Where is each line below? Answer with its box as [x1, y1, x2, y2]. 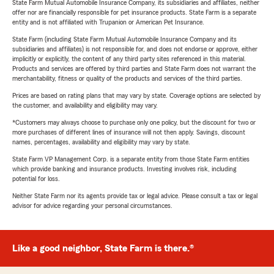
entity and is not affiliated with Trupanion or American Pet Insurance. [12, 18, 204, 26]
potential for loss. [12, 175, 60, 183]
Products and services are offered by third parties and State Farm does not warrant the [12, 65, 256, 73]
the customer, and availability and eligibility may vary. [12, 102, 158, 109]
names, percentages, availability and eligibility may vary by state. [12, 138, 190, 146]
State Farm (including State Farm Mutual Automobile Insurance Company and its [12, 35, 237, 43]
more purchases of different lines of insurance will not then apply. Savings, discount [12, 128, 245, 136]
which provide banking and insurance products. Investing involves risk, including [12, 165, 237, 173]
